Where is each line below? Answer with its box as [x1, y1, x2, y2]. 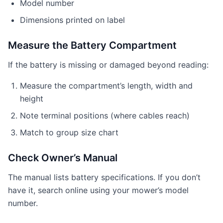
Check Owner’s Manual [8, 152, 117, 164]
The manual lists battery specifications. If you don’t [8, 172, 201, 182]
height [20, 94, 43, 104]
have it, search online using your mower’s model [8, 185, 189, 195]
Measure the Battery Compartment [8, 39, 177, 51]
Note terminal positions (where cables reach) [20, 111, 190, 120]
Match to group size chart [20, 127, 118, 137]
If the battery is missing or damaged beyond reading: [8, 60, 209, 70]
